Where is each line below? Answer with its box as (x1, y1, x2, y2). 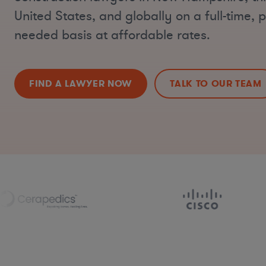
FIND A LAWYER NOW (29, 77, 132, 90)
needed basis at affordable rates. (14, 26, 210, 44)
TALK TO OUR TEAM (170, 77, 262, 90)
